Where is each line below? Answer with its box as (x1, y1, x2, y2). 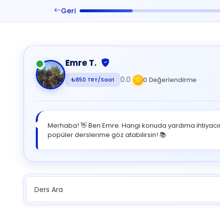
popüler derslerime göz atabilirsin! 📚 (48, 130, 166, 139)
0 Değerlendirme (143, 75, 196, 84)
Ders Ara (34, 185, 63, 194)
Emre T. (65, 57, 99, 69)
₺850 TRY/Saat (71, 76, 114, 83)
